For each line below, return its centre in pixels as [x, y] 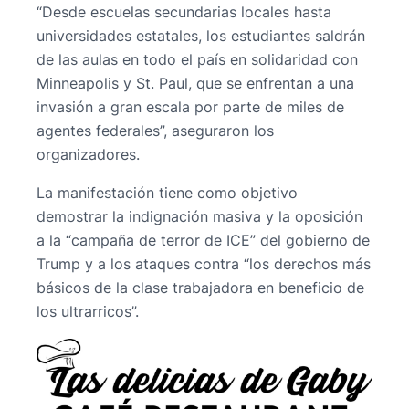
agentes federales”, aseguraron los [155, 131]
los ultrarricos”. [88, 312]
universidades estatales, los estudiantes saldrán [201, 36]
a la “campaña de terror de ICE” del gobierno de [203, 241]
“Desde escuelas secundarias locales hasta [184, 12]
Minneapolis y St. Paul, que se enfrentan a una [195, 84]
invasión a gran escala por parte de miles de [190, 107]
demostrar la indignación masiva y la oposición [199, 217]
